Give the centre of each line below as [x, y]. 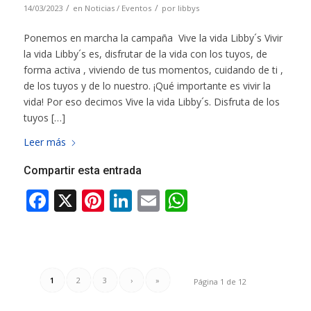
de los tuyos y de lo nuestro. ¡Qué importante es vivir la [147, 85]
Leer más [44, 142]
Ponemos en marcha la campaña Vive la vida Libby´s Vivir [153, 37]
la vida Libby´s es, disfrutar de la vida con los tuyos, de [145, 53]
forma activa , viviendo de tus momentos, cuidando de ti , [153, 69]
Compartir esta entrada [82, 170]
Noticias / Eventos [118, 8]
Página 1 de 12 [220, 281]
